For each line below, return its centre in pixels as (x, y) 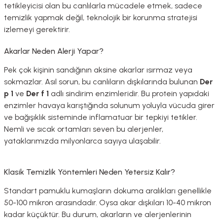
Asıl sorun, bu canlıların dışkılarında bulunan (122, 82)
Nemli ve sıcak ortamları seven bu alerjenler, (84, 129)
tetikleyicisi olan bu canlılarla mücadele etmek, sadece (103, 6)
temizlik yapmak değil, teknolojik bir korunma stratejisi (101, 18)
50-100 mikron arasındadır (50, 203)
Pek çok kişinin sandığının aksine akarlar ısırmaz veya (98, 70)
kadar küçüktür (31, 215)
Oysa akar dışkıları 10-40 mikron (155, 203)
